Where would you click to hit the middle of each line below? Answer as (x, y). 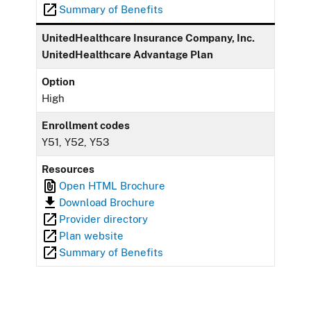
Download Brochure (107, 202)
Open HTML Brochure (112, 185)
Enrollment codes (86, 125)
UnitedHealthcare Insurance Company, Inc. (149, 37)
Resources (68, 169)
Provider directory (104, 219)
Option (59, 81)
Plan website (92, 235)
